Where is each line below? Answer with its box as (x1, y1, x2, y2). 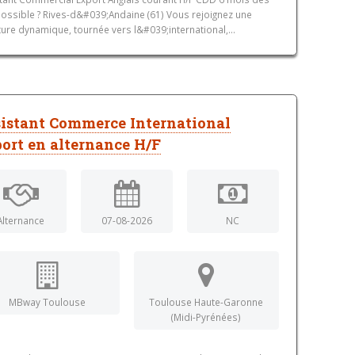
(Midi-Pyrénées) (171, 311, 242, 324)
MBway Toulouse (9, 296, 86, 309)
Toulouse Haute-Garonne (149, 296, 264, 309)
